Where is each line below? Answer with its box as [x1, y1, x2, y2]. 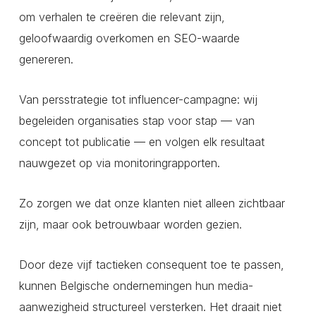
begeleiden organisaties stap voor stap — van [18, 114, 255, 128]
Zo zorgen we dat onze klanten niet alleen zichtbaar [18, 196, 285, 211]
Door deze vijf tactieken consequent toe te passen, [18, 257, 284, 272]
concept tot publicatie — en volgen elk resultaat [18, 135, 265, 150]
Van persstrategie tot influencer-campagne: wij [18, 92, 257, 107]
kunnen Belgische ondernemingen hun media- [18, 279, 253, 293]
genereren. [18, 52, 73, 67]
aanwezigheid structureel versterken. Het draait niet [18, 300, 281, 315]
